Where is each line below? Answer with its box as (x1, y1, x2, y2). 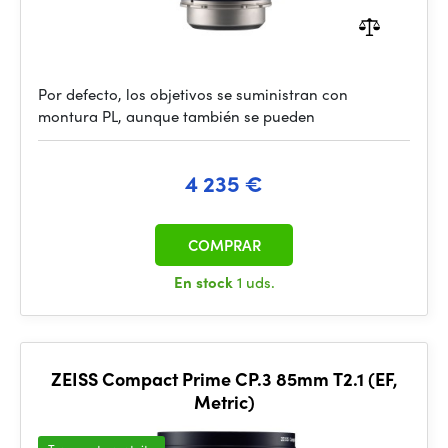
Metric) (193, 389, 255, 414)
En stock (173, 271, 237, 293)
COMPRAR (187, 234, 261, 256)
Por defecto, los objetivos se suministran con (38, 83, 348, 105)
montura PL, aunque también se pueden (38, 105, 315, 127)
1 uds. (236, 271, 275, 293)
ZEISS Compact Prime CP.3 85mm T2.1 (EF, (50, 366, 398, 391)
